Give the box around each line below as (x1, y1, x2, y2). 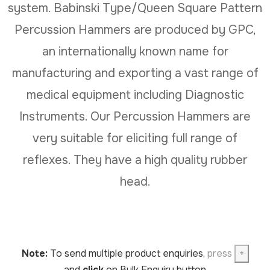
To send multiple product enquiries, (47, 246, 207, 260)
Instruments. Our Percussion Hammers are (19, 108, 251, 124)
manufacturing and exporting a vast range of (11, 65, 259, 81)
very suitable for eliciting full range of (33, 130, 237, 146)
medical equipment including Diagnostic (26, 87, 244, 102)
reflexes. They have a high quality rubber (23, 152, 247, 168)
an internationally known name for (42, 43, 228, 59)
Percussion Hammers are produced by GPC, (14, 22, 256, 37)
